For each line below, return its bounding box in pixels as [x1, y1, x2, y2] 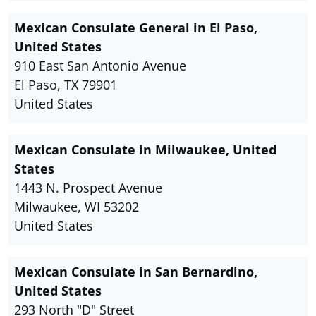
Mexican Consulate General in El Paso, [14, 19, 257, 37]
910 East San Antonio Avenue [14, 57, 186, 75]
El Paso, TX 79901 [14, 76, 117, 94]
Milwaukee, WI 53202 [14, 198, 139, 216]
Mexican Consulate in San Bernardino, [14, 263, 257, 281]
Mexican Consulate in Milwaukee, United [14, 141, 276, 159]
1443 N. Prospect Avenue [14, 179, 162, 197]
